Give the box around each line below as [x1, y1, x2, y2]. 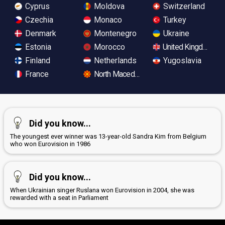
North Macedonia [92, 69, 148, 79]
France [23, 69, 49, 79]
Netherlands [92, 55, 137, 65]
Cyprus [23, 1, 50, 11]
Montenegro [92, 28, 137, 38]
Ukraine [161, 28, 189, 38]
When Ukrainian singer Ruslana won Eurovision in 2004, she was [10, 186, 194, 194]
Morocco [92, 42, 126, 52]
